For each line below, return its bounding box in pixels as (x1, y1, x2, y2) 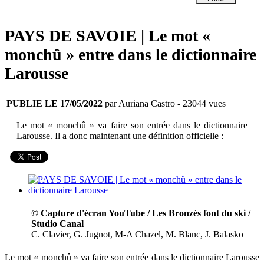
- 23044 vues (175, 98, 226, 109)
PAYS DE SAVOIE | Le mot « (5, 26, 210, 45)
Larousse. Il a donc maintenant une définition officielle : (16, 131, 223, 141)
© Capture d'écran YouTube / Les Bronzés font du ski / (31, 208, 250, 219)
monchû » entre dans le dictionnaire (5, 45, 256, 64)
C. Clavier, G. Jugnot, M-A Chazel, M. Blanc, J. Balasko (31, 229, 243, 240)
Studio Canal (31, 219, 84, 229)
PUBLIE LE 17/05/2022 (6, 98, 103, 109)
